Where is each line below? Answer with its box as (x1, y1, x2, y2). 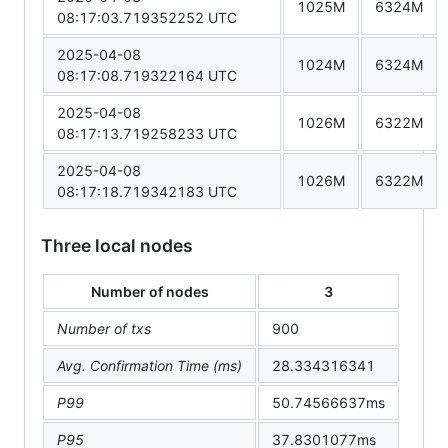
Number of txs (57, 319, 151, 337)
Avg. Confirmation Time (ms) (57, 356, 242, 374)
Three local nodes (41, 234, 193, 256)
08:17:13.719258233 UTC (57, 124, 237, 142)
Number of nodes (90, 282, 209, 300)
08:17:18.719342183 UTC (57, 182, 237, 200)
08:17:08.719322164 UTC (57, 66, 237, 84)
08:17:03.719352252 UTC (57, 8, 237, 26)
